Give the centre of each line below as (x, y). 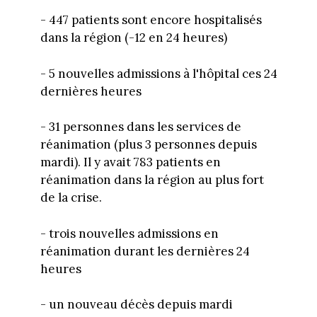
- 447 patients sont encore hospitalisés (151, 20)
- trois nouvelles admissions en (129, 233)
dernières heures (91, 91)
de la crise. (71, 198)
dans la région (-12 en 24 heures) (133, 38)
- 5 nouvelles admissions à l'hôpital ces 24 (158, 73)
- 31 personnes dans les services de (140, 127)
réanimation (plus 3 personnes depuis (148, 145)
